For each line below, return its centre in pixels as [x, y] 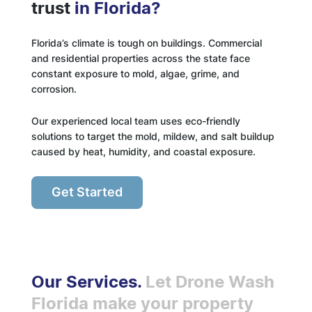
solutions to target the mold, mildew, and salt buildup [153, 136]
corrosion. [54, 88]
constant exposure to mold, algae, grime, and [135, 73]
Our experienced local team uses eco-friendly [135, 120]
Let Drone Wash [210, 282]
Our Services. [88, 282]
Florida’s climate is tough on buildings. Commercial [146, 42]
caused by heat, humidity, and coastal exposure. [143, 151]
